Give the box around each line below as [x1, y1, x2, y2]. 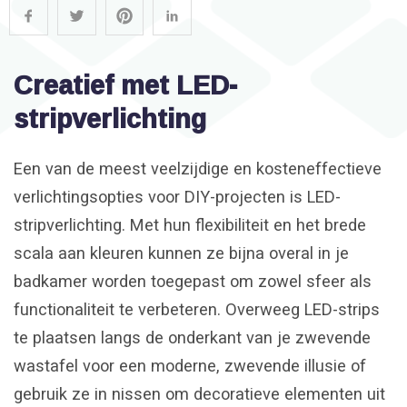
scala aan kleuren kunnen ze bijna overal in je [14, 243, 349, 263]
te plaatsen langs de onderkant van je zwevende [14, 328, 371, 348]
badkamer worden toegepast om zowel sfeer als [14, 272, 372, 292]
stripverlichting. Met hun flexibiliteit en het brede [14, 215, 366, 235]
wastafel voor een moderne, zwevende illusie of [14, 356, 366, 376]
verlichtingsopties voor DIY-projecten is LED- [14, 187, 341, 207]
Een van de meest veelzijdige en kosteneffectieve [14, 159, 382, 179]
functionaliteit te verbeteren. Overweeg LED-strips [14, 300, 380, 320]
